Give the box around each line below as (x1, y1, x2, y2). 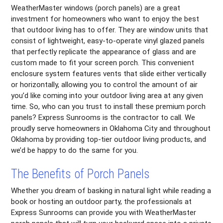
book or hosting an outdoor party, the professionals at (11, 197, 192, 207)
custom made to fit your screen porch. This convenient (11, 58, 195, 68)
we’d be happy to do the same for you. (11, 146, 138, 155)
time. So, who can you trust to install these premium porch (11, 102, 206, 111)
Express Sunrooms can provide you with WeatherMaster (11, 208, 197, 218)
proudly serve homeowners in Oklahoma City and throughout (11, 124, 211, 133)
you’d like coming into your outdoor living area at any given (11, 91, 204, 101)
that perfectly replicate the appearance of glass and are (11, 47, 197, 57)
